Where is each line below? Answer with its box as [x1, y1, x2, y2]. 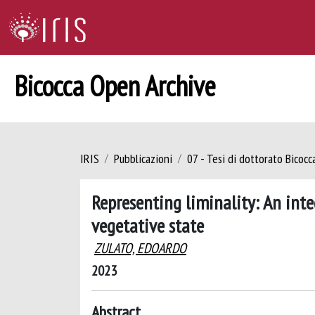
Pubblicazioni [114, 150, 172, 167]
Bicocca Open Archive [14, 67, 216, 104]
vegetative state [91, 212, 204, 238]
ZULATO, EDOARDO [94, 239, 186, 257]
